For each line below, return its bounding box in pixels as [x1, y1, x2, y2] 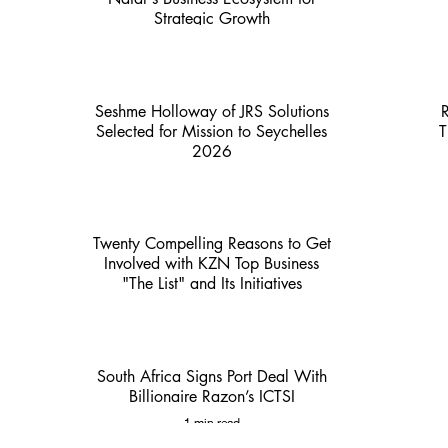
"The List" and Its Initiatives [121, 273, 302, 295]
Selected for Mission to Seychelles [96, 120, 327, 142]
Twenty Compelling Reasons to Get [92, 233, 331, 255]
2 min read [183, 169, 240, 185]
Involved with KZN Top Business [104, 253, 319, 275]
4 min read [183, 37, 240, 52]
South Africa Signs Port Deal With [96, 366, 327, 387]
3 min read [183, 302, 240, 318]
